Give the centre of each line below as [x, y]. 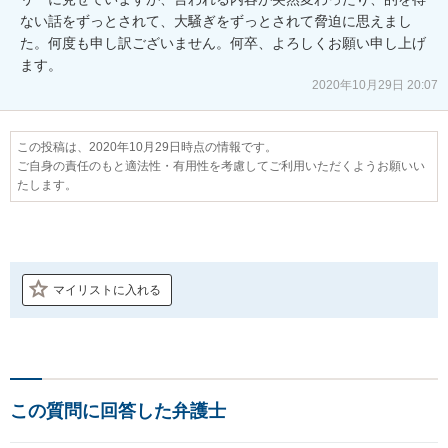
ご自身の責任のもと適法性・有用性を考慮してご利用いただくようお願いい [221, 165]
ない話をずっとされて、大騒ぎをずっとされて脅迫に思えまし [216, 20]
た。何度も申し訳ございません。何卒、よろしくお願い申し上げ [223, 42]
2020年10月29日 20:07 [375, 84]
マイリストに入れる [107, 289]
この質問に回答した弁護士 [118, 410]
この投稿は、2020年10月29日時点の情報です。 [147, 146]
